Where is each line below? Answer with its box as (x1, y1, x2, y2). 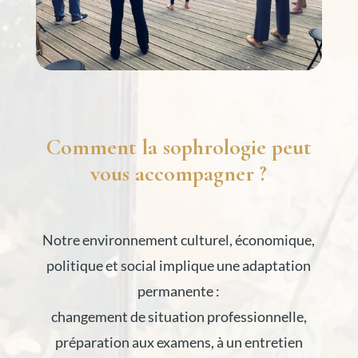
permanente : (137, 282, 221, 300)
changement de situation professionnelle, (50, 308, 307, 326)
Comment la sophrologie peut (46, 133, 312, 161)
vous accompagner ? (90, 160, 268, 188)
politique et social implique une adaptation (46, 257, 312, 275)
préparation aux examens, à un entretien (54, 333, 303, 352)
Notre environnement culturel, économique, (42, 231, 316, 249)
